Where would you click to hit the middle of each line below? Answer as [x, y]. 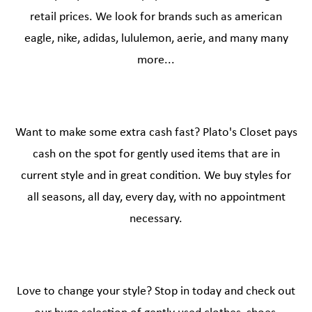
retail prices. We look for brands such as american [156, 17]
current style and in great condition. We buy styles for [156, 176]
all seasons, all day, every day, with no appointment [156, 198]
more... [156, 61]
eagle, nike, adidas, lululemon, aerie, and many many [156, 39]
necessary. [156, 219]
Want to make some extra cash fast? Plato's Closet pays [156, 133]
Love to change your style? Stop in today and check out [156, 292]
